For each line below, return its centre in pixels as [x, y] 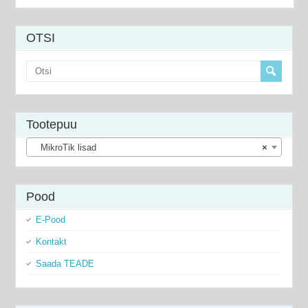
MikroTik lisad [65, 147]
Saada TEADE [65, 263]
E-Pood [51, 219]
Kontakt [52, 241]
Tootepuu [52, 124]
